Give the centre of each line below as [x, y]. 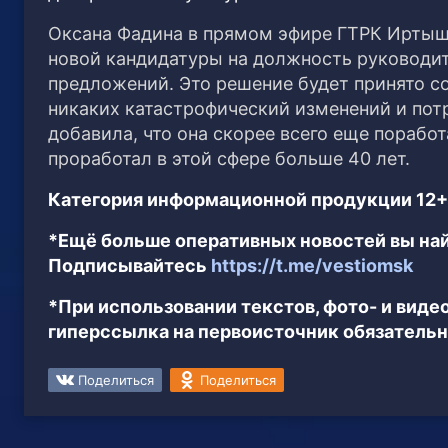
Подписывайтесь [129, 265]
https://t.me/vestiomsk [312, 265]
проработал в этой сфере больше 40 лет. [229, 158]
